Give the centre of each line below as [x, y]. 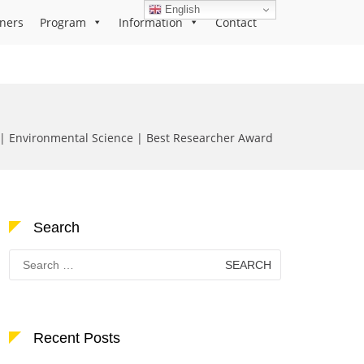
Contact [236, 22]
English [181, 9]
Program [63, 22]
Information [151, 22]
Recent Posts [77, 338]
